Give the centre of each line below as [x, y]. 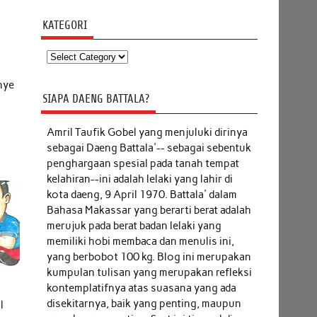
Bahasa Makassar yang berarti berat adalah [149, 210]
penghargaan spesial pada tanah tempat [143, 163]
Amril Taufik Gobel [92, 132]
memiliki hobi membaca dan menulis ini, [140, 241]
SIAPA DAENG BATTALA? [96, 99]
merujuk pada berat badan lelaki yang [134, 225]
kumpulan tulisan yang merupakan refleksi [149, 272]
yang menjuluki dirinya [193, 132]
